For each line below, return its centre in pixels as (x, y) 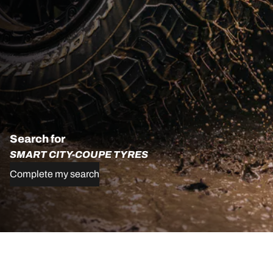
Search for (37, 139)
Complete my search (55, 174)
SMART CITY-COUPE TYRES (79, 154)
